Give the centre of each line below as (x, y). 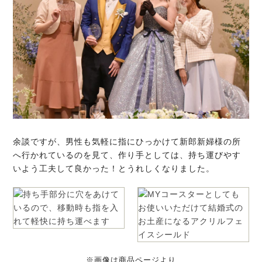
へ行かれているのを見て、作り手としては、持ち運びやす (127, 155)
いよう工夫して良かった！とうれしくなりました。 (114, 168)
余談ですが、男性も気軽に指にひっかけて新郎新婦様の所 (127, 141)
